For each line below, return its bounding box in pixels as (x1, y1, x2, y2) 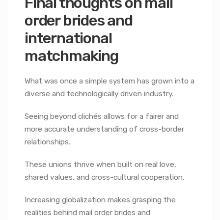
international (25, 28, 112, 47)
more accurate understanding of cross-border (25, 125, 184, 134)
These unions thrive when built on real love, (25, 160, 176, 169)
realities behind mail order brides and (25, 208, 150, 218)
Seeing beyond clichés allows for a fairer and (25, 112, 179, 121)
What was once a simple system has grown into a (25, 77, 194, 86)
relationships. (25, 137, 70, 147)
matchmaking (25, 46, 118, 65)
